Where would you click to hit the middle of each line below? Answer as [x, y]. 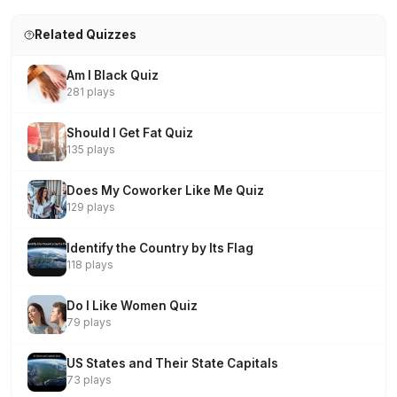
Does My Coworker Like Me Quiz [165, 191]
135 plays [91, 149]
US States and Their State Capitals [172, 363]
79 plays [89, 322]
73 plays [89, 380]
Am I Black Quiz [113, 75]
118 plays [90, 265]
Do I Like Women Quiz [132, 306]
